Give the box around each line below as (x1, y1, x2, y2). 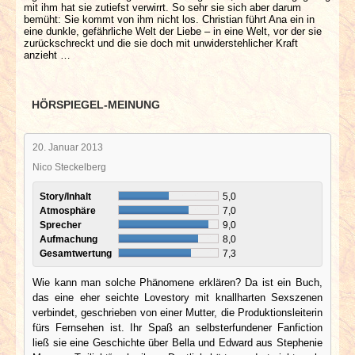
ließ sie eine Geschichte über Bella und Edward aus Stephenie (32, 336, 323, 349)
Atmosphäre (40, 204, 98, 216)
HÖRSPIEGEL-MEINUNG (32, 97, 160, 111)
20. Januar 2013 (32, 141, 103, 152)
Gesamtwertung (40, 247, 114, 258)
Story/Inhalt (40, 190, 94, 201)
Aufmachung (40, 233, 100, 244)
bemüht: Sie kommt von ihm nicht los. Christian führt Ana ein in (24, 13, 315, 25)
